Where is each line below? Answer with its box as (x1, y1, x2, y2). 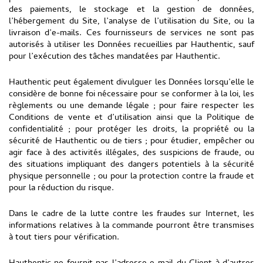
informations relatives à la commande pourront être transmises (9, 219, 254, 233)
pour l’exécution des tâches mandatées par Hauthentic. (9, 50, 220, 64)
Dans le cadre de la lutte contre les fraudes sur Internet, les (9, 207, 254, 221)
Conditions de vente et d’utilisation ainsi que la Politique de (9, 111, 254, 125)
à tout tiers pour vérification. (9, 231, 119, 245)
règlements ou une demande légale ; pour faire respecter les (9, 99, 254, 113)
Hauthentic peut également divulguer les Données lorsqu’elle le (9, 76, 254, 90)
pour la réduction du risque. (9, 181, 114, 195)
